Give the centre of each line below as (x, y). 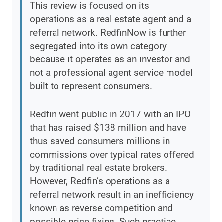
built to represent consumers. (91, 86)
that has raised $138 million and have (108, 127)
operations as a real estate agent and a (111, 19)
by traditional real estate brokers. (98, 167)
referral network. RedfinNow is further (108, 32)
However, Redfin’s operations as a (100, 181)
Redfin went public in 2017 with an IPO (110, 114)
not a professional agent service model (111, 72)
